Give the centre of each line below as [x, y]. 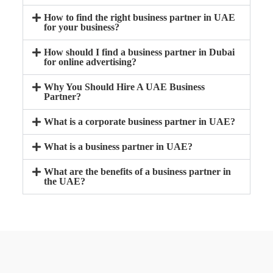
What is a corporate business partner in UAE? [140, 122]
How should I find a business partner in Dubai [140, 52]
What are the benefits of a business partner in [138, 172]
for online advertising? [90, 62]
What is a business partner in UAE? [119, 147]
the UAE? [65, 182]
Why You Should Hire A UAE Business [125, 87]
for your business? [82, 27]
